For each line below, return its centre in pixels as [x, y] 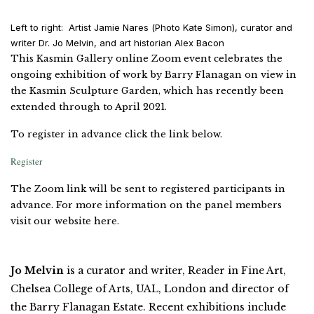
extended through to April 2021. [89, 107]
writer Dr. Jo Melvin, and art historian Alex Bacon [120, 42]
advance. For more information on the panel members [146, 205]
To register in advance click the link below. [116, 134]
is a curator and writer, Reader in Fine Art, [175, 270]
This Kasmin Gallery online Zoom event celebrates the [146, 58]
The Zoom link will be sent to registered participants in [148, 189]
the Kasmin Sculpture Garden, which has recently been [147, 90]
